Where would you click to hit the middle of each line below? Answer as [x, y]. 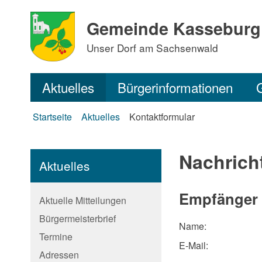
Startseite [52, 117]
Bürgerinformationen [175, 87]
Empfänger [218, 198]
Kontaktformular [162, 117]
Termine [56, 237]
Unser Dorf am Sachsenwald [152, 48]
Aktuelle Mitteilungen [83, 200]
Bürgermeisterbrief [77, 218]
